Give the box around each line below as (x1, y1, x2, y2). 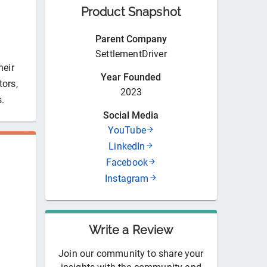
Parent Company (95, 33, 167, 45)
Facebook (105, 157, 148, 169)
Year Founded (101, 72, 162, 83)
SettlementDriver (95, 48, 167, 60)
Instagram (105, 173, 149, 185)
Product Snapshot (80, 5, 182, 20)
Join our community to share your (58, 248, 204, 260)
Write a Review (89, 223, 173, 238)
